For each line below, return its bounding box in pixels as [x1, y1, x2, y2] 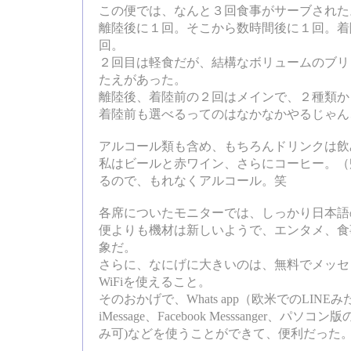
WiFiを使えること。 [98, 275, 211, 290]
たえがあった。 [98, 73, 186, 88]
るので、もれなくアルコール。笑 [98, 174, 287, 189]
